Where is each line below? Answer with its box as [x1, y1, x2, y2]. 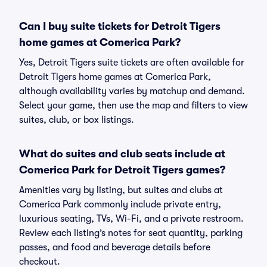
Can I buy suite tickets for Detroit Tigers [19, 20, 221, 32]
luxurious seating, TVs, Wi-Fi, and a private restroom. [19, 213, 244, 224]
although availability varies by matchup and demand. [19, 86, 245, 97]
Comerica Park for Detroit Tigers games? [19, 164, 225, 176]
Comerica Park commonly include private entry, [19, 199, 221, 210]
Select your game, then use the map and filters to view [19, 100, 248, 111]
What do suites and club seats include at [19, 148, 225, 160]
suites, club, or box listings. [19, 114, 134, 125]
